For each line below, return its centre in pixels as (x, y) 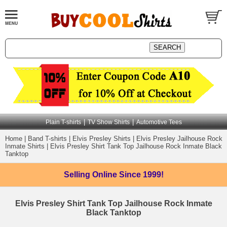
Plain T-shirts (63, 122)
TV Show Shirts (108, 122)
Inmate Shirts (25, 146)
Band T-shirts (47, 139)
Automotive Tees (159, 122)
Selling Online (91, 175)
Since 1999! (141, 175)
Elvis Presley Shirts (102, 139)
